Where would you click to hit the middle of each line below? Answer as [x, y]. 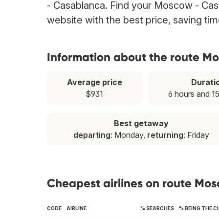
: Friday [196, 135]
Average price [94, 82]
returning [165, 135]
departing [92, 135]
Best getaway [141, 123]
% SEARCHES [157, 208]
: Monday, [129, 135]
